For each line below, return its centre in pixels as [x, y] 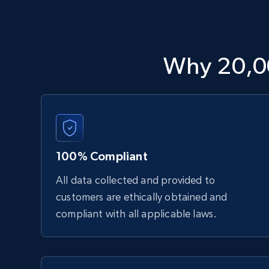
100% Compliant [102, 156]
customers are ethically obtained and [142, 197]
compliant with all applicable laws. [137, 214]
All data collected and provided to [136, 180]
